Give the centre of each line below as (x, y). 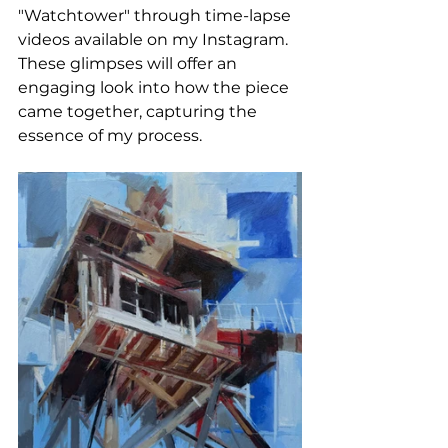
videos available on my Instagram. (155, 40)
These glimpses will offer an (129, 64)
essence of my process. (110, 136)
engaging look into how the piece (155, 88)
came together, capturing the (139, 112)
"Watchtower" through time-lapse (156, 16)
